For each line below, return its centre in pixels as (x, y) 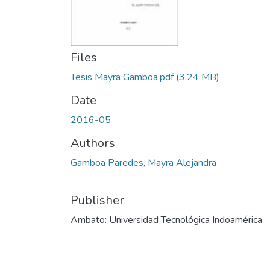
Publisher (97, 200)
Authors (93, 143)
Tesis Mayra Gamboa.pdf (122, 77)
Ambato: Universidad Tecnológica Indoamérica (166, 220)
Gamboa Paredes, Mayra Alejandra (143, 163)
